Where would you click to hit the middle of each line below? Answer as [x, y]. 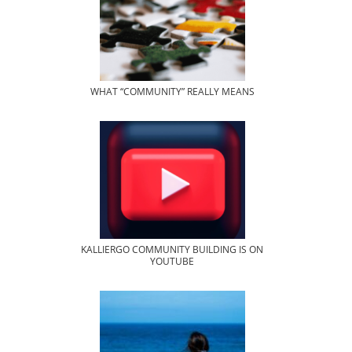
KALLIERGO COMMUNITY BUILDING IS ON [172, 250]
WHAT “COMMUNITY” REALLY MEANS [172, 92]
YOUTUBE [172, 262]
